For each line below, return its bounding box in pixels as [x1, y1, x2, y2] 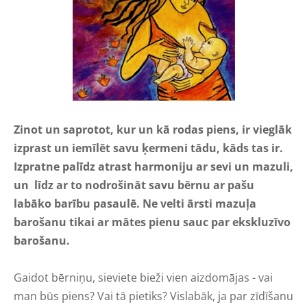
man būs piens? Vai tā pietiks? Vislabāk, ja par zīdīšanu [14, 288, 293, 304]
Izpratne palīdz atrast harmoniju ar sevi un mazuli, [14, 158, 293, 174]
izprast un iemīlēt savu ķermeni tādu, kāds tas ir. [14, 140, 283, 156]
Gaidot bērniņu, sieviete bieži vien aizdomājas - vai [14, 269, 273, 285]
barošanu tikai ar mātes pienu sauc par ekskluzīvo [14, 214, 291, 230]
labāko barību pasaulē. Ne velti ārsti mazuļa [14, 195, 256, 211]
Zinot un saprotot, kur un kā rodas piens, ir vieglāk [14, 121, 292, 137]
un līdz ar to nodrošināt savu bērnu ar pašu [14, 177, 254, 193]
